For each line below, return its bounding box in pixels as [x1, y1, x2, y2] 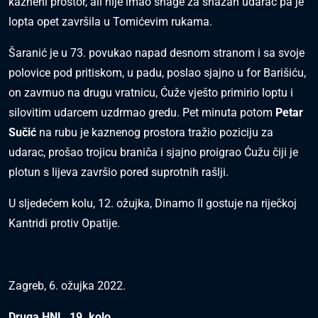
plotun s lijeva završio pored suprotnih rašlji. [9, 165, 229, 180]
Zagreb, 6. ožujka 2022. [9, 279, 126, 293]
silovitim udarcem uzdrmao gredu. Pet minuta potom [9, 106, 275, 120]
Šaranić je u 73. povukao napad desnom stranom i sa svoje [9, 46, 305, 60]
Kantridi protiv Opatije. [9, 216, 120, 231]
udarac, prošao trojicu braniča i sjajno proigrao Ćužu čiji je [9, 146, 298, 160]
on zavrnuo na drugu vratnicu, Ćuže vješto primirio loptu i [9, 86, 293, 100]
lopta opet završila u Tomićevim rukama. [9, 15, 212, 29]
